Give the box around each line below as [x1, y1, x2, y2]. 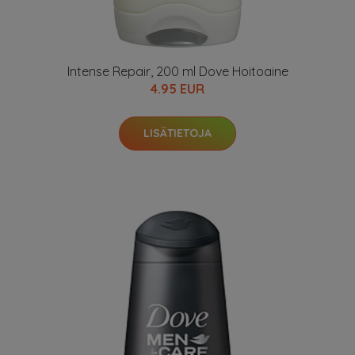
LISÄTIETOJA [143, 126, 212, 141]
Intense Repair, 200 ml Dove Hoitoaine [67, 63, 288, 80]
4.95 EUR [151, 81, 204, 97]
